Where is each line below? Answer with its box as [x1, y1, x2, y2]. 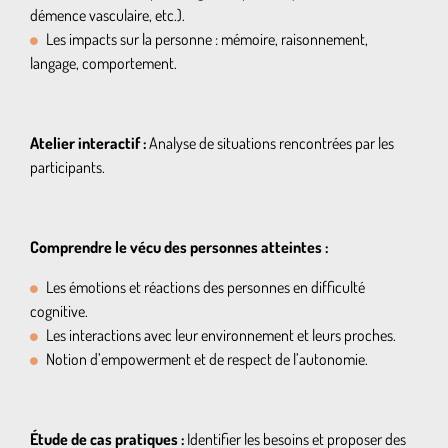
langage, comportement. [30, 53, 177, 73]
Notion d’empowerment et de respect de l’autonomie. [46, 349, 368, 369]
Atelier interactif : [30, 133, 146, 153]
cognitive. [30, 301, 88, 321]
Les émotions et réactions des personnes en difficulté [46, 277, 365, 297]
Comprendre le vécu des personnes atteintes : [30, 237, 328, 257]
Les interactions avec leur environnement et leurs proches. [46, 325, 396, 345]
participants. [30, 157, 105, 177]
